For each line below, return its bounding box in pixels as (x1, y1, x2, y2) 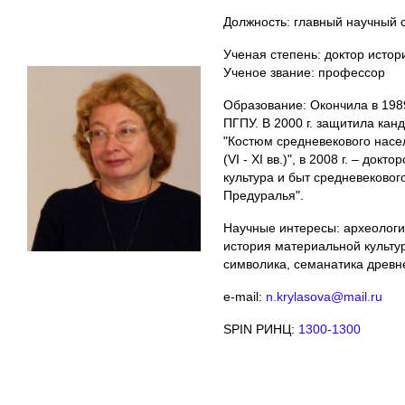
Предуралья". (223, 187, 304, 202)
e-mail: (223, 288, 266, 304)
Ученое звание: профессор (223, 64, 385, 80)
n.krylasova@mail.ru (266, 288, 382, 304)
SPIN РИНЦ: (223, 321, 298, 336)
